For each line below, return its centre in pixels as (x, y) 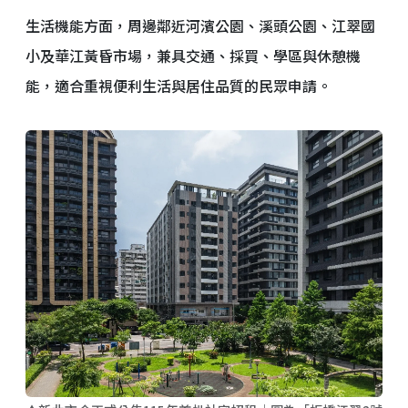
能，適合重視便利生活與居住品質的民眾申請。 (178, 85)
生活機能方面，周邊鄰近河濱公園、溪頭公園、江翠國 (200, 25)
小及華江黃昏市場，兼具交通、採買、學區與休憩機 (193, 55)
